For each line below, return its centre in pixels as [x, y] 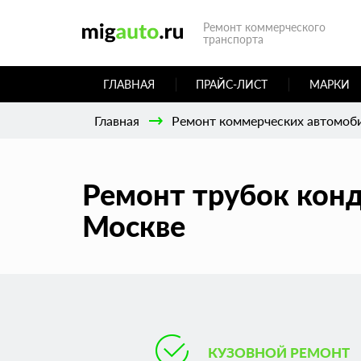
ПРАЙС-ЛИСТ [232, 84]
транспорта [233, 39]
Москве [134, 226]
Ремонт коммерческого [264, 27]
